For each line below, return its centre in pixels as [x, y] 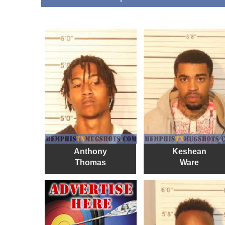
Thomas [90, 162]
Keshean [189, 151]
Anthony [90, 151]
